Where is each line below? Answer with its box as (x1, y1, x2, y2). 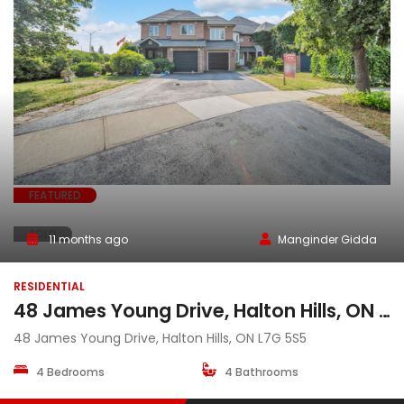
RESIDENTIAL (14, 278, 85, 294)
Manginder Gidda (278, 231, 377, 247)
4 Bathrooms (225, 363, 298, 380)
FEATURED (29, 187, 81, 203)
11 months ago (46, 231, 128, 247)
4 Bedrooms (36, 363, 105, 380)
